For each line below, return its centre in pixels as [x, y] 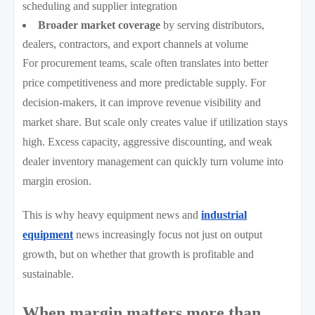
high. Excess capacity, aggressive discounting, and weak [148, 141]
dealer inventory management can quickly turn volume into [153, 161]
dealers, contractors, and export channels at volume [136, 44]
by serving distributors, [213, 25]
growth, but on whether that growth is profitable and [139, 254]
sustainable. [49, 274]
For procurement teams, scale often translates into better [146, 63]
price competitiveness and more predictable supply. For [144, 82]
